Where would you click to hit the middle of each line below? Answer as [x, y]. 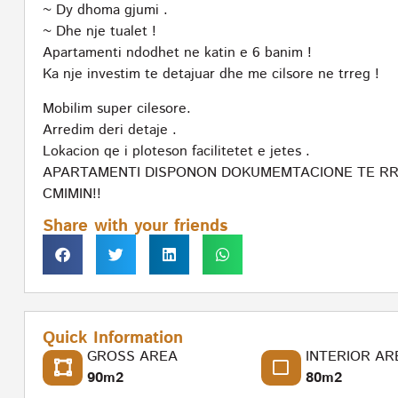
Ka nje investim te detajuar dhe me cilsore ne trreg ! [211, 75]
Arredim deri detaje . [110, 130]
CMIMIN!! [72, 194]
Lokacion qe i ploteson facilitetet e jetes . [176, 151]
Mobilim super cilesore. [117, 108]
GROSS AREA [132, 357]
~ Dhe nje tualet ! [99, 32]
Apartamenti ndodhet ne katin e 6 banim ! [177, 53]
